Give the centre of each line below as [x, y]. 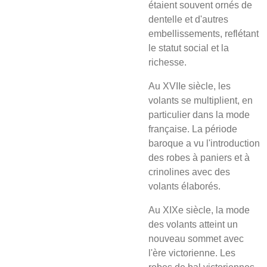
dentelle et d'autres [188, 19]
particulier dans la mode [199, 115]
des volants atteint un [193, 224]
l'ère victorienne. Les [192, 253]
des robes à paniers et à [199, 158]
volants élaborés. [184, 186]
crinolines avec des [189, 172]
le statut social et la [189, 48]
